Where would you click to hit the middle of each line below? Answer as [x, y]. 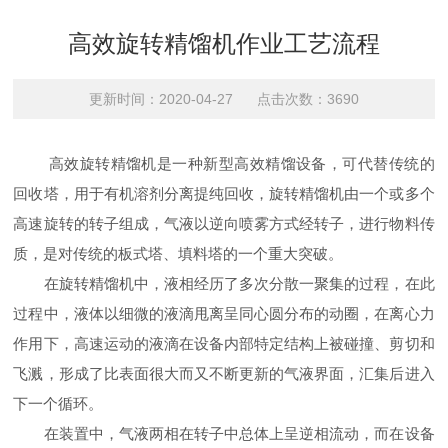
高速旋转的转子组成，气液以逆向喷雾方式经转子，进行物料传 [224, 223]
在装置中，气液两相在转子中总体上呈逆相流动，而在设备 [224, 433]
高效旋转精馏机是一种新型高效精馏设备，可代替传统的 [224, 163]
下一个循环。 [58, 403]
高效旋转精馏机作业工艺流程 [223, 43]
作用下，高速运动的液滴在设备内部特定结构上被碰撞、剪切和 [224, 343]
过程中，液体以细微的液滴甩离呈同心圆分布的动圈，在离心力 [224, 313]
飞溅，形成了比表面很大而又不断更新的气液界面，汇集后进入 [224, 373]
